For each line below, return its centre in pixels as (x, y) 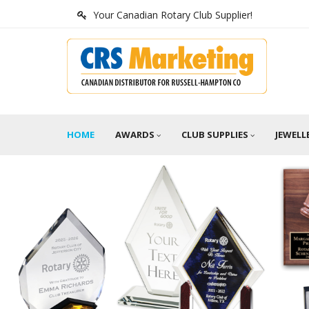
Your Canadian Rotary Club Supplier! (173, 15)
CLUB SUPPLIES (215, 134)
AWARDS (135, 134)
